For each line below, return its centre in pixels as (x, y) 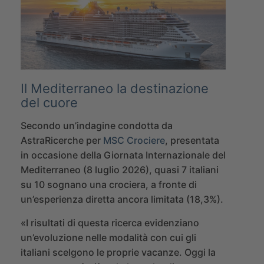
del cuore (49, 103)
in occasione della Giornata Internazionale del (123, 155)
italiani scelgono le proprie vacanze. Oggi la (118, 253)
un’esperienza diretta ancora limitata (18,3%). (122, 199)
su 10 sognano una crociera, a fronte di (109, 185)
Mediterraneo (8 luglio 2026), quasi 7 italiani (120, 170)
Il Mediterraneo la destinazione (115, 89)
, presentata (192, 141)
